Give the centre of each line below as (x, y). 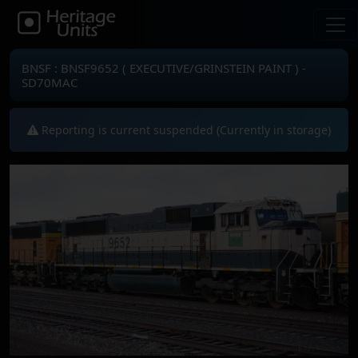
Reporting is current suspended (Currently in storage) (185, 130)
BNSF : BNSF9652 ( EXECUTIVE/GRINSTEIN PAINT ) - (164, 68)
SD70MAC (50, 82)
